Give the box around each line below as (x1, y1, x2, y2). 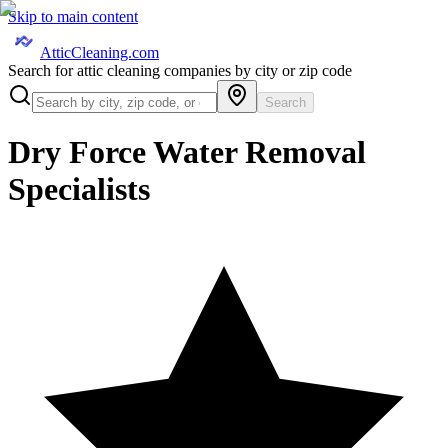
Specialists (8, 171, 150, 208)
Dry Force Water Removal (8, 134, 366, 171)
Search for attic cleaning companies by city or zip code (8, 62, 352, 79)
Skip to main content (8, 8, 138, 25)
